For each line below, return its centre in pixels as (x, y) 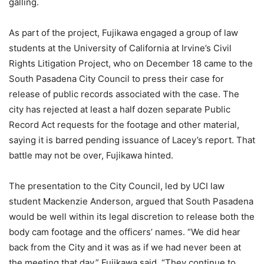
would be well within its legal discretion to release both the (132, 217)
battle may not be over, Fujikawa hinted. (91, 156)
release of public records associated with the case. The (124, 94)
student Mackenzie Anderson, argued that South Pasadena (131, 202)
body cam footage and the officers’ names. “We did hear (125, 232)
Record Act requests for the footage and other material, (124, 125)
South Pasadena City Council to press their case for (116, 79)
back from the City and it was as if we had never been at (125, 247)
